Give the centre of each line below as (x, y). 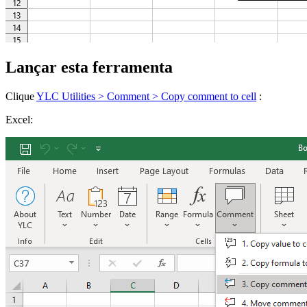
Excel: (19, 120)
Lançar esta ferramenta (89, 67)
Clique (21, 97)
